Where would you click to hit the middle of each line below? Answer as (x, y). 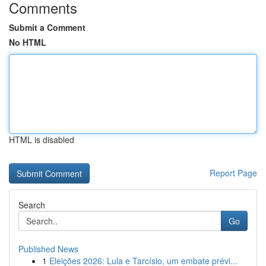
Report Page (233, 173)
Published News (48, 249)
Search (32, 205)
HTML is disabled (42, 140)
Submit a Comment (47, 27)
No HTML (28, 42)
